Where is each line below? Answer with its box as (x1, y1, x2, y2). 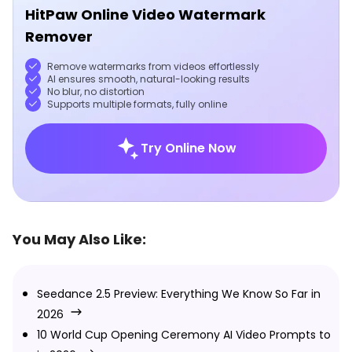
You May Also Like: (13, 229, 146, 249)
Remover (25, 26, 93, 46)
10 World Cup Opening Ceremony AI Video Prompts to (37, 326, 331, 343)
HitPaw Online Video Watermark (25, 4, 266, 24)
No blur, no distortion (47, 84, 145, 98)
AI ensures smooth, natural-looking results (47, 71, 250, 86)
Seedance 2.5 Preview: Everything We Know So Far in (37, 285, 321, 302)
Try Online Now (141, 138, 236, 157)
